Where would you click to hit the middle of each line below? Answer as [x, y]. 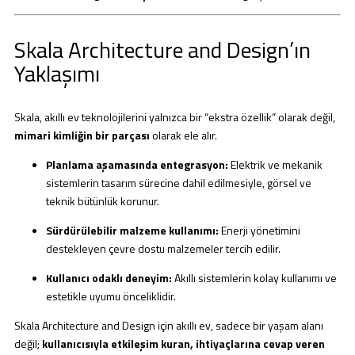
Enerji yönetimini [260, 230]
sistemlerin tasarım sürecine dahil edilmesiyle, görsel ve [179, 183]
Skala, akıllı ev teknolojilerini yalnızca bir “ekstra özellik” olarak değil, [175, 117]
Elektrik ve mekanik [275, 164]
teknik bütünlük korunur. [103, 201]
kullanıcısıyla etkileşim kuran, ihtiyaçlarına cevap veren [183, 344]
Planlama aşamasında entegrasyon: [137, 164]
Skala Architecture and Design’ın [162, 50]
